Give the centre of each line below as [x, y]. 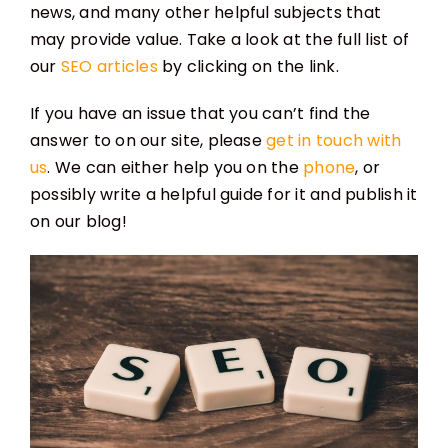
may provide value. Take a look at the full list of [219, 40]
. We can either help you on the [175, 168]
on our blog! [78, 222]
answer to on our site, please [148, 141]
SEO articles [109, 67]
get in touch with [334, 141]
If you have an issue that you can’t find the [200, 114]
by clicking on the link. [248, 67]
